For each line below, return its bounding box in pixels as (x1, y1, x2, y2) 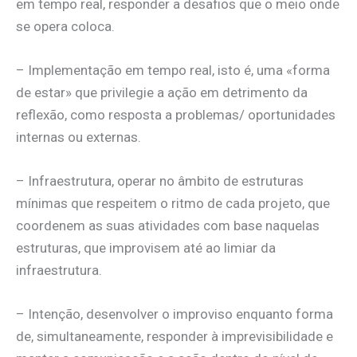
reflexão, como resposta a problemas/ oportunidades (16, 107, 335, 124)
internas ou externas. (16, 129, 141, 146)
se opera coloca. (16, 18, 115, 34)
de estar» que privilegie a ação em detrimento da (16, 84, 308, 101)
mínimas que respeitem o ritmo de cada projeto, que (16, 195, 330, 212)
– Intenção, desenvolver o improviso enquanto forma (16, 306, 333, 323)
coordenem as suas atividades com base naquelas (16, 218, 320, 234)
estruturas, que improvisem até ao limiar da (16, 240, 276, 257)
